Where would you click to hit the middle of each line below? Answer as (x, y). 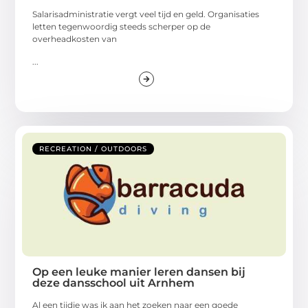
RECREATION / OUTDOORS (93, 148)
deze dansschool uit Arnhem (114, 283)
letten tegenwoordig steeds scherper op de (122, 27)
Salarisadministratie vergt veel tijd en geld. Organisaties (146, 14)
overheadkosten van (75, 39)
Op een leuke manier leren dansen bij (139, 272)
